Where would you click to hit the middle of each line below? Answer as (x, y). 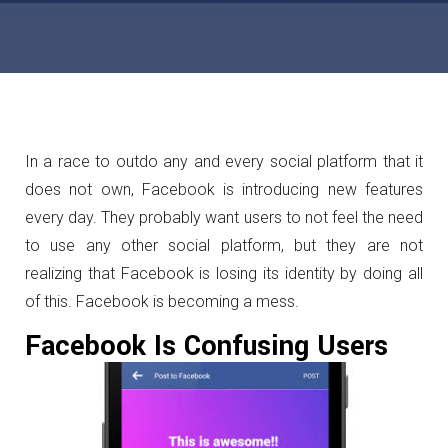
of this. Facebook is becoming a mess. (162, 301)
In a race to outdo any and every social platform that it (224, 161)
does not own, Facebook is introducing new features (224, 189)
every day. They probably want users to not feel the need (224, 217)
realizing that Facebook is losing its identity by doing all (224, 273)
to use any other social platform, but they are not (224, 245)
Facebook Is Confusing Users (206, 346)
